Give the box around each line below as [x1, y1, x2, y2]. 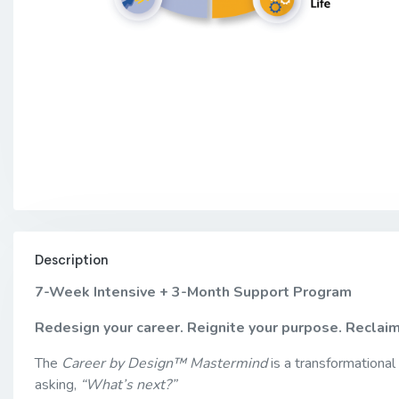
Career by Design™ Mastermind [61, 353, 267, 373]
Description [35, 250, 109, 268]
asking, [35, 374, 80, 395]
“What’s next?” [80, 374, 176, 395]
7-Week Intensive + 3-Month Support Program [35, 281, 352, 302]
